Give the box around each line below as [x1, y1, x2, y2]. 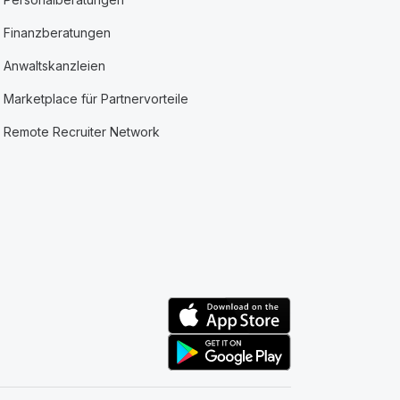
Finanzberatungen [4, 25, 112, 40]
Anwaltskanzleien [4, 58, 106, 73]
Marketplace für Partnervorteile [4, 91, 189, 106]
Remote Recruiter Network [4, 124, 161, 139]
